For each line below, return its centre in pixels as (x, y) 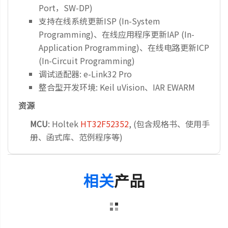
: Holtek (64, 124)
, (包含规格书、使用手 (169, 124)
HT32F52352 (105, 124)
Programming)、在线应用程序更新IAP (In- (117, 34)
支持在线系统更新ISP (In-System (99, 21)
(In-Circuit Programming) (87, 61)
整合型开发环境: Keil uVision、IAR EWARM (117, 87)
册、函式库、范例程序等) (76, 137)
